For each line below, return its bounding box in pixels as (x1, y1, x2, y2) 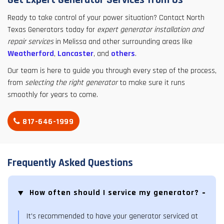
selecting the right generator (25, 77, 117, 88)
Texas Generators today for (7, 24, 97, 35)
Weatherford (7, 48, 54, 59)
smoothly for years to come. (7, 89, 98, 100)
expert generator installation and (97, 24, 203, 35)
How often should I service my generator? (29, 187, 199, 198)
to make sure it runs (117, 77, 185, 88)
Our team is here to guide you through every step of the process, (7, 65, 216, 76)
